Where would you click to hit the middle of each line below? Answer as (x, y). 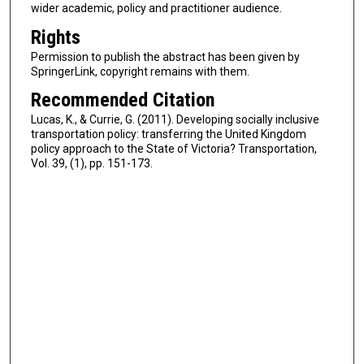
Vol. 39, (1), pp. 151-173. (91, 164)
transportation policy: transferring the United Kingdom (168, 134)
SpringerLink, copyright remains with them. (140, 71)
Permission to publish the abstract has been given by (165, 56)
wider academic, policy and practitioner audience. (156, 9)
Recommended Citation (122, 100)
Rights (55, 37)
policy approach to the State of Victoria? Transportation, (173, 149)
